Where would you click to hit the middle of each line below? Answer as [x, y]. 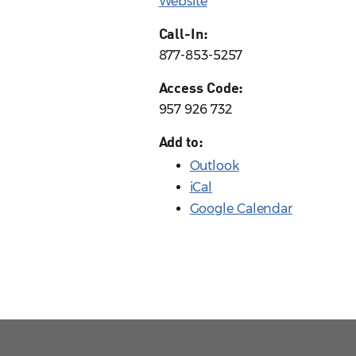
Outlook [214, 166]
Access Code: [201, 88]
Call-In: [183, 34]
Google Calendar [241, 209]
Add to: [181, 142]
